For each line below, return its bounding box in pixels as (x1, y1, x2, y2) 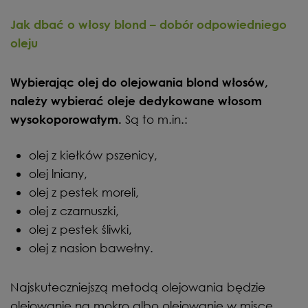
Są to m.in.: (122, 111, 188, 126)
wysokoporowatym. (10, 112, 122, 126)
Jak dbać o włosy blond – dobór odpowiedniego (10, 17, 287, 31)
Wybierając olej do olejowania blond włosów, (10, 75, 268, 89)
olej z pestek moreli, (29, 184, 139, 199)
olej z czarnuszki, (29, 203, 119, 218)
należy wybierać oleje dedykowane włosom (10, 93, 262, 107)
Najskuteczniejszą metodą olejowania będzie (10, 279, 265, 294)
